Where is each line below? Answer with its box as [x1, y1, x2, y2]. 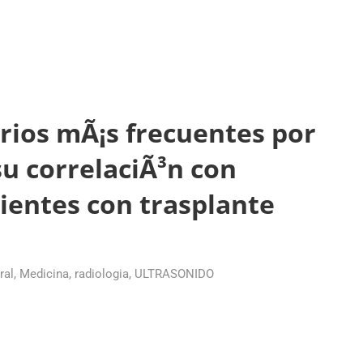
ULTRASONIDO [135, 267, 214, 282]
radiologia [75, 267, 129, 282]
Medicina [19, 267, 69, 282]
